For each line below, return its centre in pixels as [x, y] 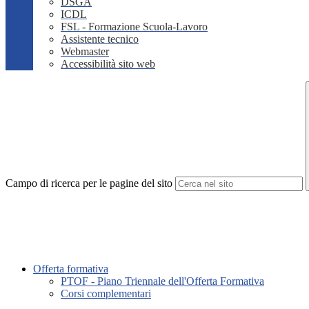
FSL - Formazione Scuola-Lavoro [134, 27]
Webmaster [85, 52]
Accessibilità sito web [108, 64]
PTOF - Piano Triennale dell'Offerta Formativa [162, 281]
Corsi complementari [106, 294]
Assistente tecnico [100, 39]
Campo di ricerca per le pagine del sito [89, 183]
